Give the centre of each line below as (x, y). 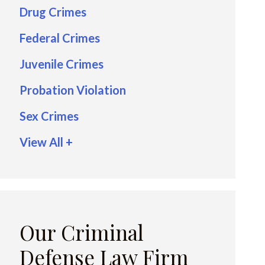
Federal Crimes (60, 38)
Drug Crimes (53, 12)
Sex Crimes (49, 116)
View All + (46, 142)
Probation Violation (73, 90)
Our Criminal (82, 232)
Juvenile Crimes (62, 64)
